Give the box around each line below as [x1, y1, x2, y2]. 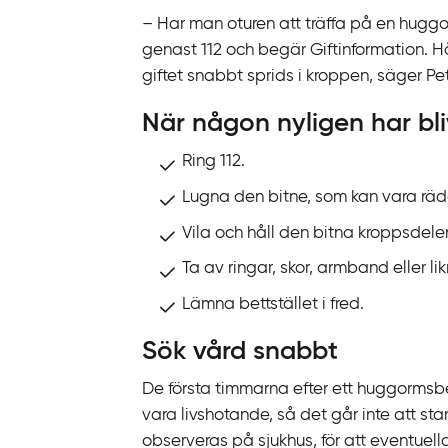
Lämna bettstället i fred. [182, 295, 364, 313]
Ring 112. [182, 153, 245, 171]
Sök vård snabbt [142, 339, 338, 366]
